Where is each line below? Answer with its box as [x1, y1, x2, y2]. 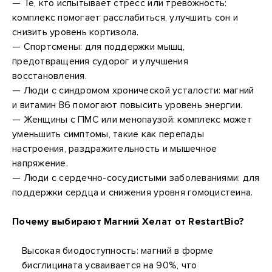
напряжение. [12, 157, 68, 169]
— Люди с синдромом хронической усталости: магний [12, 84, 254, 97]
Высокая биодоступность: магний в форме [22, 245, 213, 257]
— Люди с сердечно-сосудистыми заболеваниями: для [12, 172, 260, 184]
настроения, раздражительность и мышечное [12, 143, 217, 155]
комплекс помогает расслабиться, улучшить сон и [12, 12, 238, 24]
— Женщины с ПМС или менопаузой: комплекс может [12, 114, 252, 126]
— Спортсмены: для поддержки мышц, [12, 41, 185, 53]
